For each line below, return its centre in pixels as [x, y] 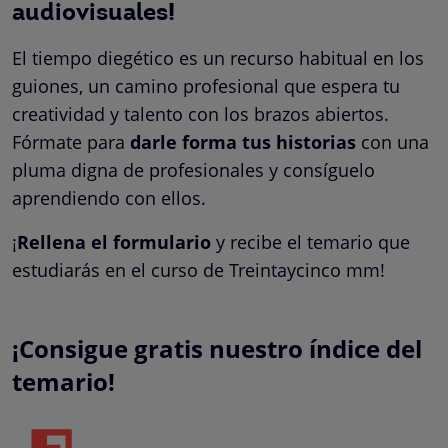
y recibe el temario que [310, 241]
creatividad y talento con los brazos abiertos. [200, 113]
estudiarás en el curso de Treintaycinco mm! [198, 269]
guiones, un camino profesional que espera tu [206, 85]
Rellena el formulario [114, 241]
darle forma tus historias [243, 141]
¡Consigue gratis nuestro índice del [217, 348]
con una [392, 141]
